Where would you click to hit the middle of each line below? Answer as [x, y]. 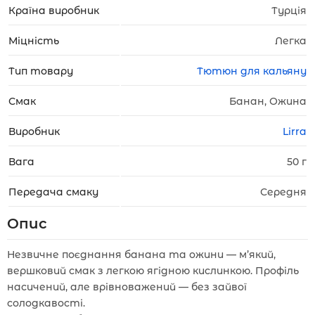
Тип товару [41, 71]
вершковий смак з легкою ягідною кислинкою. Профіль [153, 271]
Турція [289, 11]
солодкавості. [46, 303]
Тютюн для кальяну [252, 71]
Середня [283, 192]
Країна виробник [54, 11]
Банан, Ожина [268, 101]
